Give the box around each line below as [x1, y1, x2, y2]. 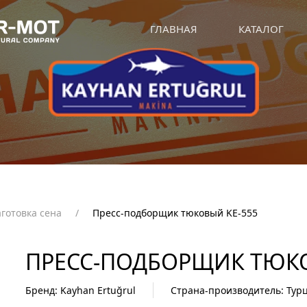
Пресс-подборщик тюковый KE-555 [93, 206, 258, 219]
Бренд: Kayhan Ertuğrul [25, 283, 136, 297]
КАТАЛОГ [238, 21, 284, 36]
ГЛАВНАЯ [150, 21, 197, 36]
